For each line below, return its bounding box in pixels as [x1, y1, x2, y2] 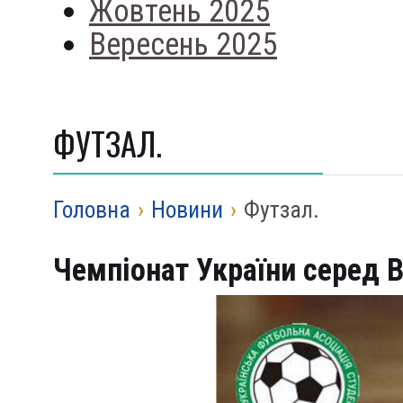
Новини [151, 196, 223, 223]
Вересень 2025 [89, 26, 277, 62]
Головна [53, 196, 130, 223]
